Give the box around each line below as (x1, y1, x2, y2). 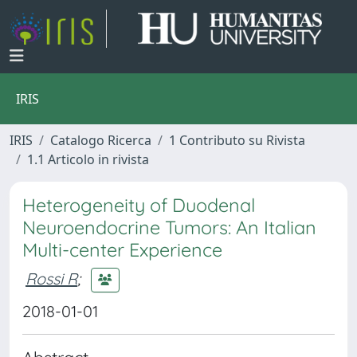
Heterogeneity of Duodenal (22, 194, 255, 217)
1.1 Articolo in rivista (27, 151, 149, 168)
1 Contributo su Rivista (169, 131, 305, 149)
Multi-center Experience (22, 238, 222, 261)
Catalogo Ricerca (50, 131, 151, 149)
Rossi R (25, 268, 77, 288)
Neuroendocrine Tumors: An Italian (22, 216, 316, 239)
